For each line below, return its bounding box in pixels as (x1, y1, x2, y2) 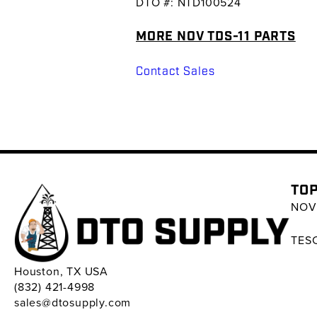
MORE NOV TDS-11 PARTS (136, 28, 296, 45)
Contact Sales (136, 64, 215, 79)
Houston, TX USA (14, 263, 108, 279)
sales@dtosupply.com (14, 294, 132, 311)
